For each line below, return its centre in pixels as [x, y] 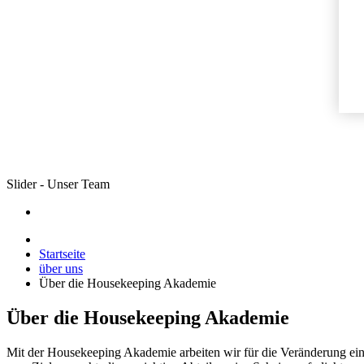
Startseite [62, 254]
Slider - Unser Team [58, 184]
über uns [61, 269]
